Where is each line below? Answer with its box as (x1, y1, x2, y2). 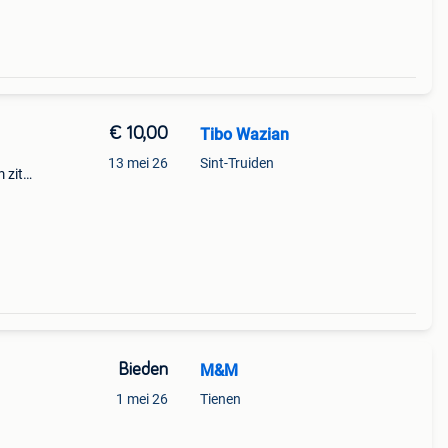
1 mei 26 (115, 391, 168, 407)
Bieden (117, 361, 168, 379)
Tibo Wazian (199, 125, 289, 144)
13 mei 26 (107, 155, 168, 171)
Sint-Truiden (199, 155, 274, 171)
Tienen (199, 391, 241, 407)
